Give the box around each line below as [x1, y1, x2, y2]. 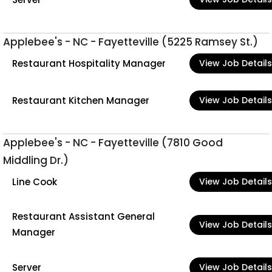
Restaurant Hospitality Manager [12, 56, 166, 70]
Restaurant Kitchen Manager [12, 93, 149, 107]
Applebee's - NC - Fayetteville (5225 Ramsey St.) [3, 35, 258, 49]
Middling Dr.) [3, 153, 69, 168]
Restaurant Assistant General [12, 210, 155, 223]
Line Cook [12, 175, 57, 188]
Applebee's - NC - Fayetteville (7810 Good [3, 135, 223, 150]
